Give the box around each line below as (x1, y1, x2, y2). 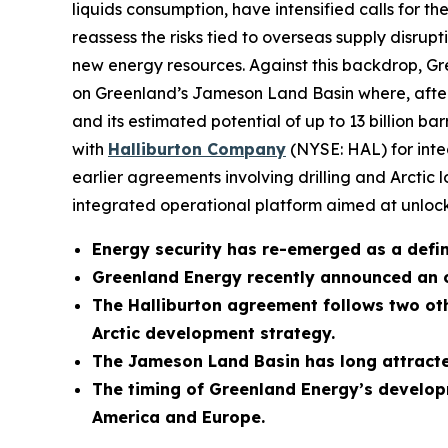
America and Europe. (92, 407, 265, 428)
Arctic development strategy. (92, 323, 335, 344)
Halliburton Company (108, 139, 286, 160)
